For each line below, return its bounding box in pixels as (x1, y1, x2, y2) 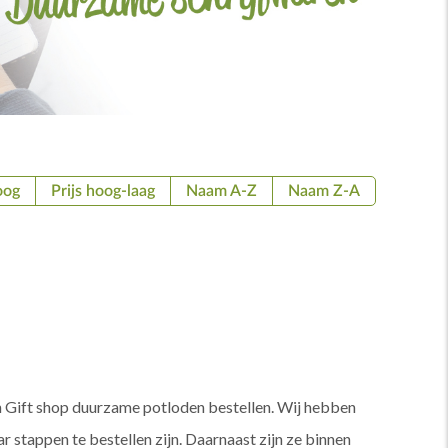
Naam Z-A (288, 183, 360, 200)
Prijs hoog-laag (51, 183, 155, 200)
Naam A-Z (186, 183, 257, 200)
